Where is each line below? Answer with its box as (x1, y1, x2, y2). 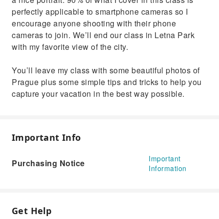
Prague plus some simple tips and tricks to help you (12, 76, 202, 88)
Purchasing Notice (12, 157, 85, 169)
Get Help (12, 205, 52, 217)
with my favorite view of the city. (12, 41, 128, 52)
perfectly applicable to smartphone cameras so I (12, 6, 188, 17)
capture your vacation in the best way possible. (12, 88, 185, 99)
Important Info (12, 131, 81, 143)
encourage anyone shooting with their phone (12, 18, 176, 29)
